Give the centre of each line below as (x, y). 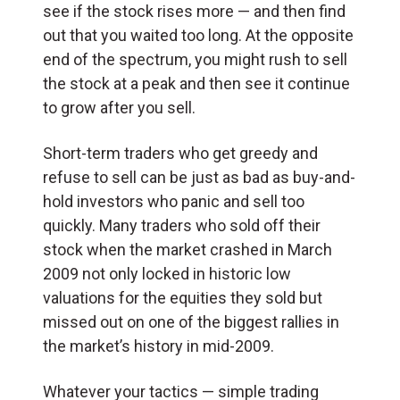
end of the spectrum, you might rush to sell (195, 59)
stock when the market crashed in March (187, 249)
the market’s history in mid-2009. (160, 346)
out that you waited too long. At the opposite (198, 35)
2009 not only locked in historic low (167, 273)
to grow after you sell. (119, 107)
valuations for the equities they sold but (183, 297)
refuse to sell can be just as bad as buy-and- (199, 177)
